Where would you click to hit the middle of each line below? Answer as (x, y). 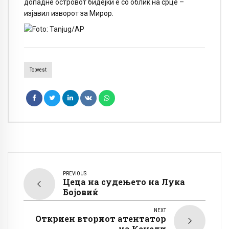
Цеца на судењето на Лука (124, 181)
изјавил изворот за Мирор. (69, 14)
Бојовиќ (81, 192)
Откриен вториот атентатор (101, 218)
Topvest (38, 70)
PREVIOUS (75, 173)
